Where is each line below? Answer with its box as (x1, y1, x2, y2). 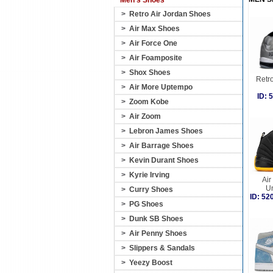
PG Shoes (129, 200, 163, 208)
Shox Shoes (129, 68, 171, 77)
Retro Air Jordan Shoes (129, 10, 211, 18)
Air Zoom (129, 112, 161, 121)
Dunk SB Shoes (129, 214, 183, 223)
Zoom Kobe (129, 97, 169, 106)
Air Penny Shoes (129, 229, 187, 238)
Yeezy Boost (129, 258, 172, 267)
